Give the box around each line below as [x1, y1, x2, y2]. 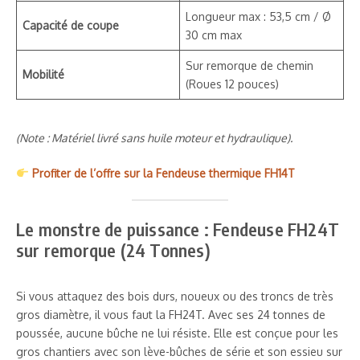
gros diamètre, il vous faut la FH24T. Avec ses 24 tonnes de [16, 307, 325, 321]
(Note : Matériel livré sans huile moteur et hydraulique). [16, 130, 292, 145]
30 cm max [186, 27, 242, 42]
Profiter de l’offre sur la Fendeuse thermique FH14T [31, 166, 295, 180]
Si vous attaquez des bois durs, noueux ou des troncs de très [16, 288, 333, 303]
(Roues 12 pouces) [186, 76, 279, 91]
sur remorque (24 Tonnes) [16, 238, 211, 261]
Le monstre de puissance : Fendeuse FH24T [16, 217, 340, 240]
